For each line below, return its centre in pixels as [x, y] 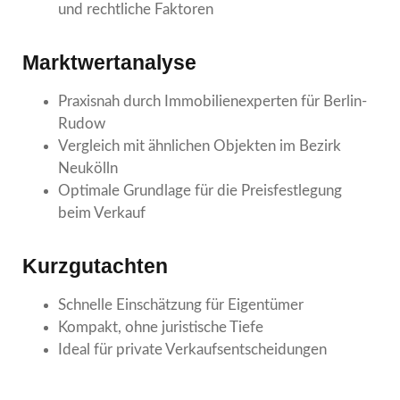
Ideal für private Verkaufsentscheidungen [192, 349]
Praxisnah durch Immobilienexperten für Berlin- [212, 101]
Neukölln [88, 168]
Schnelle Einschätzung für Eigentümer [181, 304]
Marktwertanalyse [109, 62]
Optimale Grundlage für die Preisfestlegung [200, 190]
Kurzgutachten [95, 266]
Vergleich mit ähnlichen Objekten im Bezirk [200, 146]
